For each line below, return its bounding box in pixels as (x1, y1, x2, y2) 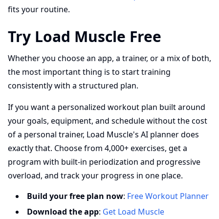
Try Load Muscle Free (8, 26, 161, 46)
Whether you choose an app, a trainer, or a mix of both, (8, 53, 211, 64)
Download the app (27, 206, 99, 217)
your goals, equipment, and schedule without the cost (8, 115, 207, 126)
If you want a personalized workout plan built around (8, 102, 205, 112)
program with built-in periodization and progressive (8, 156, 200, 167)
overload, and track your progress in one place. (8, 170, 183, 181)
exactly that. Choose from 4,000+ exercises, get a (8, 143, 187, 153)
